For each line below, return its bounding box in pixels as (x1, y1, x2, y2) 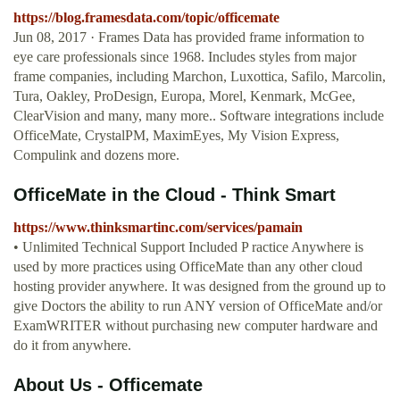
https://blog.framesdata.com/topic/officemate (13, 10, 279, 26)
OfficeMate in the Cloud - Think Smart (13, 185, 336, 205)
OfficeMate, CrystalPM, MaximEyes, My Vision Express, (13, 128, 339, 144)
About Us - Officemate (13, 375, 203, 396)
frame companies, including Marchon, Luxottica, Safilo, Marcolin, (13, 69, 386, 85)
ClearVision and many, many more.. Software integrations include (13, 108, 384, 124)
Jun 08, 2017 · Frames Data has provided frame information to (13, 29, 364, 46)
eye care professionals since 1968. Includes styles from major (13, 49, 356, 65)
